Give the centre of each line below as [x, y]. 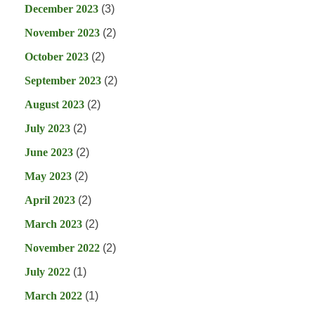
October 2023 [57, 57]
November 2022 [62, 248]
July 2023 [47, 129]
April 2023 [50, 200]
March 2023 [53, 224]
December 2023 [62, 9]
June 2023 [49, 153]
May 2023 [48, 176]
